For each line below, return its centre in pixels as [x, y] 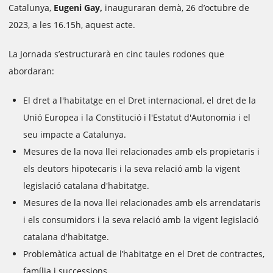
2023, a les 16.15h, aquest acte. [72, 25]
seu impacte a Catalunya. [75, 134]
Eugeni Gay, [79, 8]
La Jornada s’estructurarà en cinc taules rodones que [116, 54]
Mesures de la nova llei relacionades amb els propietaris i [141, 151]
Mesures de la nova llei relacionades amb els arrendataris [142, 203]
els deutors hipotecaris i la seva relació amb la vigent [132, 168]
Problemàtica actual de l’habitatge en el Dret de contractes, [144, 254]
